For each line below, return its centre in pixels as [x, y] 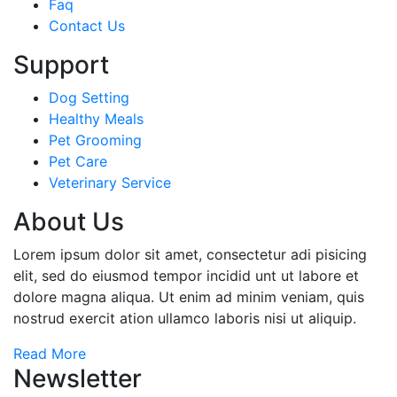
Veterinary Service [110, 182]
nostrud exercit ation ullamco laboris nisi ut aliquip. [185, 318]
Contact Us [87, 25]
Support [61, 64]
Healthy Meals [96, 118]
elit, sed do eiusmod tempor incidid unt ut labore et [186, 275]
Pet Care [78, 161]
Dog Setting [89, 97]
